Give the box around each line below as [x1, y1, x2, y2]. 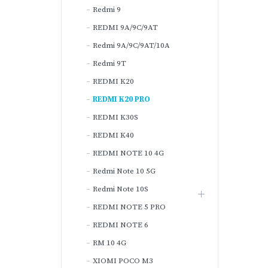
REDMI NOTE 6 [93, 220, 148, 230]
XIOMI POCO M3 [93, 256, 153, 266]
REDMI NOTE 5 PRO [93, 202, 166, 212]
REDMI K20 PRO [93, 95, 150, 104]
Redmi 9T [93, 59, 126, 68]
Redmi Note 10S [93, 184, 148, 194]
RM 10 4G [93, 238, 126, 248]
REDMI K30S [93, 112, 138, 122]
